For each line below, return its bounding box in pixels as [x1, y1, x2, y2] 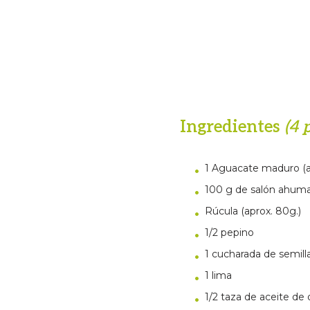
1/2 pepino [204, 226, 254, 239]
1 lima [204, 269, 232, 282]
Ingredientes [179, 117, 284, 137]
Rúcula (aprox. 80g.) [204, 205, 301, 217]
